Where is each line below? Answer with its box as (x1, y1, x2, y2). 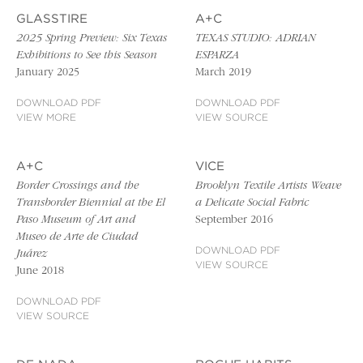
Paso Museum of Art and (16, 215, 135, 227)
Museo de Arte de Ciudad (16, 232, 138, 244)
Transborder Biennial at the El (16, 198, 165, 210)
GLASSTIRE (16, 14, 88, 25)
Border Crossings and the (16, 181, 139, 193)
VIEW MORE (16, 113, 76, 123)
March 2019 (195, 67, 252, 79)
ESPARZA (195, 50, 240, 62)
